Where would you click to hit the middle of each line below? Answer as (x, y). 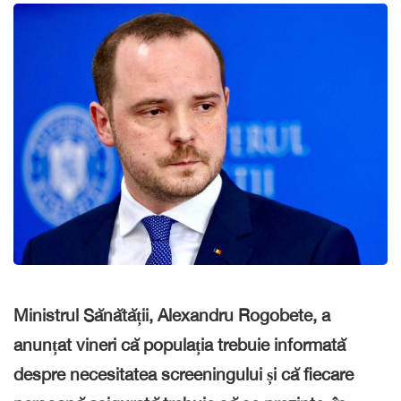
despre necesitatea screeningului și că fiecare (183, 374)
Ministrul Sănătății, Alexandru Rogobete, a (172, 315)
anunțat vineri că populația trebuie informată (179, 344)
